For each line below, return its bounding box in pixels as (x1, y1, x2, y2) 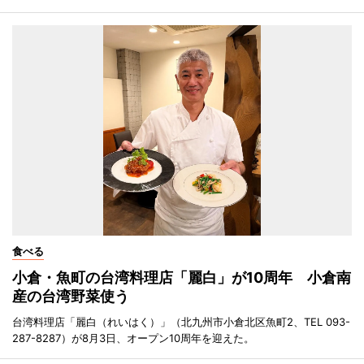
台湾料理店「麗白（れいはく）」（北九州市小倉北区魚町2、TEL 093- (12, 314, 350, 328)
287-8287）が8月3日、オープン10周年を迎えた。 (12, 331, 254, 344)
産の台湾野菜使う (12, 287, 129, 305)
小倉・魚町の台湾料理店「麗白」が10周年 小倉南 (12, 268, 351, 286)
